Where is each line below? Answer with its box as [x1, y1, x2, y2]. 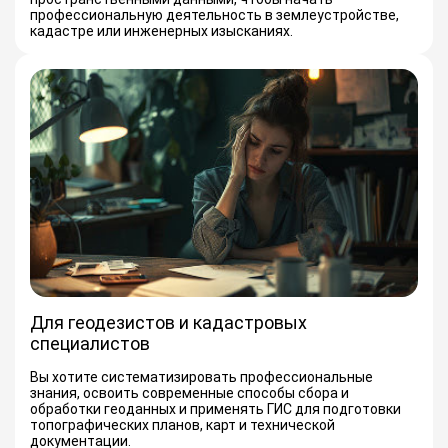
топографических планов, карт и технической [30, 416, 335, 433]
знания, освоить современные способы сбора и [30, 384, 349, 401]
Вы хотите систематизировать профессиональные [30, 368, 373, 385]
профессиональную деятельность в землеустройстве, [30, 7, 399, 24]
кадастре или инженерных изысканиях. [30, 23, 293, 40]
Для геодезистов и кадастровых [30, 311, 307, 333]
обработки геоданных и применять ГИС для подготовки [30, 400, 401, 417]
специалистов [30, 332, 150, 354]
